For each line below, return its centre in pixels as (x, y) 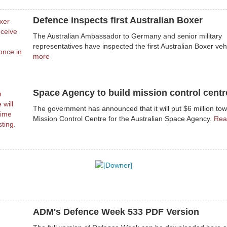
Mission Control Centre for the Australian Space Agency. (122, 119)
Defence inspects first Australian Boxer (118, 20)
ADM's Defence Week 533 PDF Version (116, 212)
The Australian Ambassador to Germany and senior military (127, 36)
